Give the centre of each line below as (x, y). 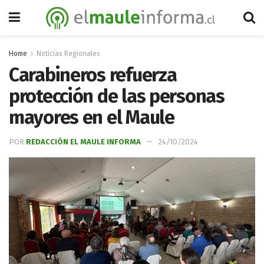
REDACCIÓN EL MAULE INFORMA (83, 141)
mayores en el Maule (92, 117)
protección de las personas (117, 96)
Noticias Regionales (68, 54)
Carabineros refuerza (93, 75)
